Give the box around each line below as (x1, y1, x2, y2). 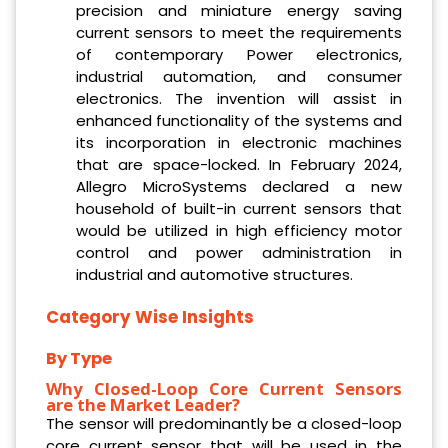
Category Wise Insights (46, 304, 254, 329)
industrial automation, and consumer (75, 66, 402, 88)
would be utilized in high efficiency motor (75, 220, 402, 242)
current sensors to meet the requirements (75, 22, 402, 44)
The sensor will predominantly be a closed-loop (46, 412, 402, 434)
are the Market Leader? (46, 392, 240, 416)
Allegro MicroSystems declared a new (75, 176, 402, 198)
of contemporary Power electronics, (75, 44, 402, 66)
